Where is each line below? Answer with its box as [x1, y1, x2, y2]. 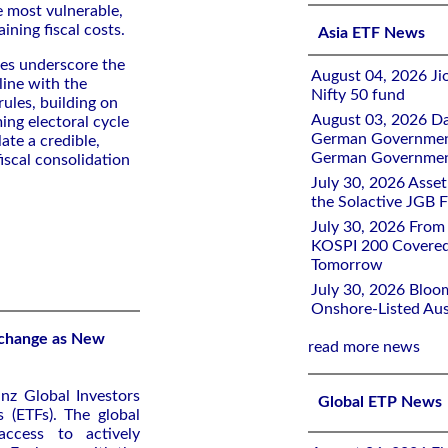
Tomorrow [311, 257, 383, 273]
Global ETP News [318, 394, 442, 410]
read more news [308, 339, 420, 355]
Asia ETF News [318, 25, 425, 41]
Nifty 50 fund [311, 87, 405, 103]
